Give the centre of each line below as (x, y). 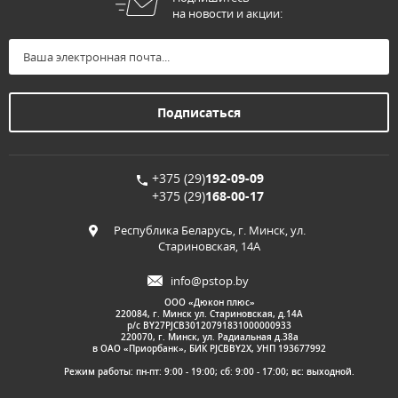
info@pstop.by (209, 281)
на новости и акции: (227, 14)
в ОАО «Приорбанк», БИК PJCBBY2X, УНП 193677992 (209, 349)
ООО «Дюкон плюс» (209, 302)
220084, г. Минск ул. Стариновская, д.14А (209, 314)
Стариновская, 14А (209, 247)
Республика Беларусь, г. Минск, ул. (209, 231)
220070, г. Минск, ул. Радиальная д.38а (209, 337)
